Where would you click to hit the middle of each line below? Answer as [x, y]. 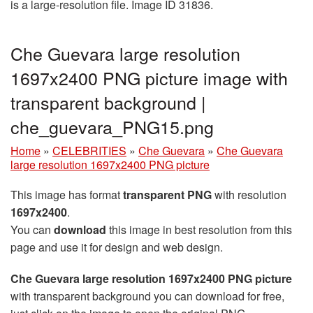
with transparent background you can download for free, [147, 296]
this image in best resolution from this [199, 229]
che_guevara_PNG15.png [112, 126]
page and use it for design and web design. [117, 247]
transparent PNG [167, 194]
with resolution [249, 194]
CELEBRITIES [89, 150]
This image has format [67, 194]
